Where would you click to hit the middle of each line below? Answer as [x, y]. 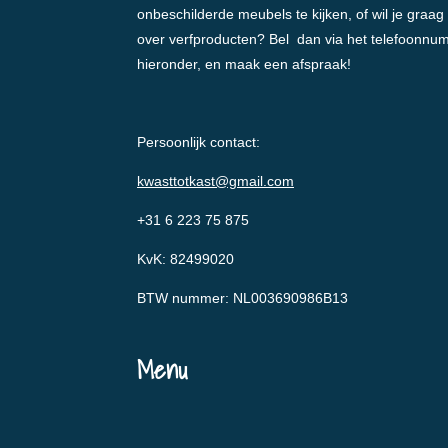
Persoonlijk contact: [198, 142]
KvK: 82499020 [185, 259]
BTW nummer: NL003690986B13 [242, 298]
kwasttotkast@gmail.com [215, 181]
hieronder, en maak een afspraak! [244, 64]
